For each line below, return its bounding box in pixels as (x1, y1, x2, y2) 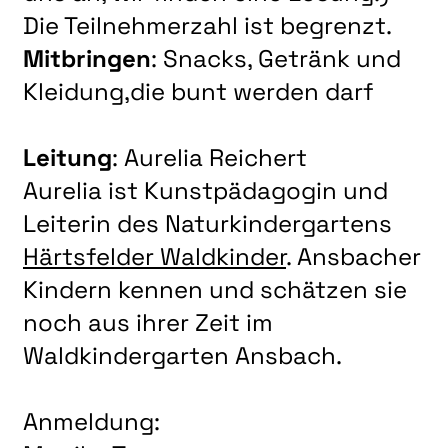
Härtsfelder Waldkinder (23, 240, 286, 272)
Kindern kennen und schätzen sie (23, 273, 407, 305)
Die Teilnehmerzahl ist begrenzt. (23, 9, 392, 41)
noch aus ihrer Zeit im (23, 306, 273, 338)
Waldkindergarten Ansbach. (23, 339, 342, 371)
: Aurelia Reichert (112, 141, 307, 173)
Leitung (23, 141, 112, 173)
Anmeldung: (23, 405, 160, 437)
